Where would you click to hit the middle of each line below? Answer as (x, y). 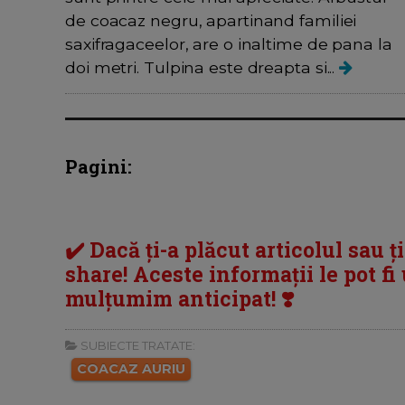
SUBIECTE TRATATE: (137, 345)
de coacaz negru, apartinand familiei (211, 20)
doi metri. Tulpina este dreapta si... (202, 67)
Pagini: (99, 166)
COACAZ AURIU (131, 368)
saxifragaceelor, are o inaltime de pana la (229, 43)
